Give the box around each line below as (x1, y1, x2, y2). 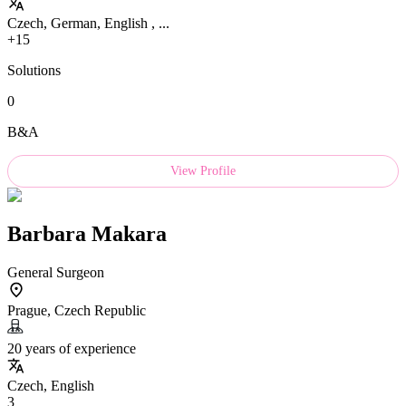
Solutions (7, 63, 61, 79)
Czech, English (7, 378, 94, 394)
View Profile (170, 164, 236, 179)
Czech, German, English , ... (7, 15, 169, 32)
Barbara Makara (7, 222, 167, 246)
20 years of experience (7, 341, 136, 357)
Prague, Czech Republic (7, 303, 146, 319)
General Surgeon (7, 265, 104, 281)
